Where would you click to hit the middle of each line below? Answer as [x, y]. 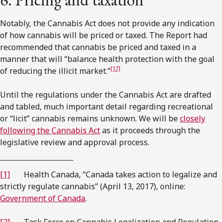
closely [193, 118]
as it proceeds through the [150, 130]
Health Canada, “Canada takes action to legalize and [113, 174]
